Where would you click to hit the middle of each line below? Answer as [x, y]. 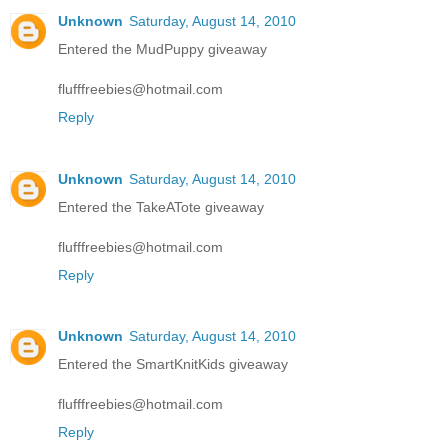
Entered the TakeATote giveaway [161, 206]
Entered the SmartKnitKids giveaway [173, 364]
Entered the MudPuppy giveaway [162, 48]
